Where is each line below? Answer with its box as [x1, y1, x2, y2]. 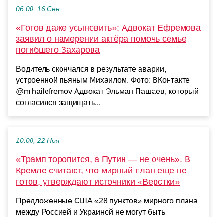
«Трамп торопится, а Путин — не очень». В [16, 154, 190, 164]
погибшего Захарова [16, 45, 100, 55]
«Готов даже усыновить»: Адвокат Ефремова [16, 22, 201, 32]
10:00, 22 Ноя [16, 137, 59, 144]
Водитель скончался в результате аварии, [16, 64, 166, 73]
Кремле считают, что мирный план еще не [16, 165, 186, 175]
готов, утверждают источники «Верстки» [16, 176, 180, 186]
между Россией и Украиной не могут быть [16, 207, 165, 216]
